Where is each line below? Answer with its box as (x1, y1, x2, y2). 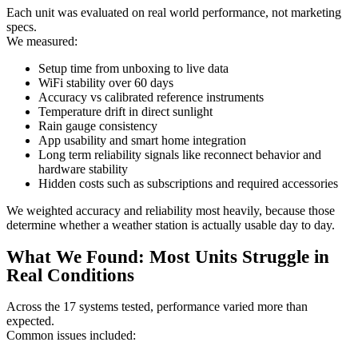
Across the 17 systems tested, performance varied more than (6, 299, 308, 313)
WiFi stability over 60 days (38, 75, 173, 89)
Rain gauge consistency (38, 118, 157, 133)
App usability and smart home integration (38, 133, 246, 147)
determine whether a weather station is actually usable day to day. (6, 217, 335, 232)
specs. (6, 19, 37, 34)
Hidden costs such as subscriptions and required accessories (38, 176, 338, 190)
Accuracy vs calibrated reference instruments (38, 89, 264, 104)
